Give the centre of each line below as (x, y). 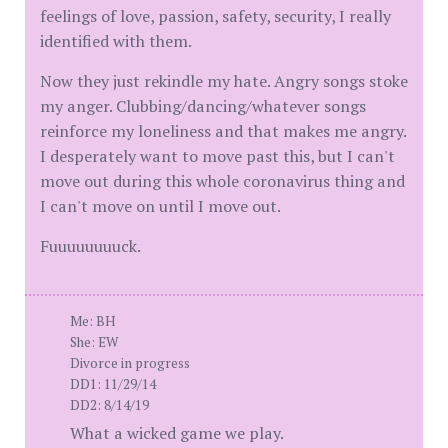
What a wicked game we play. (177, 433)
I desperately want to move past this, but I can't (217, 156)
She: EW (94, 342)
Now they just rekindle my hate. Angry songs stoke (224, 81)
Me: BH (93, 321)
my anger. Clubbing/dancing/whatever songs (203, 106)
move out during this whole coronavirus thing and (222, 181)
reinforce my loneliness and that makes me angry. (223, 131)
